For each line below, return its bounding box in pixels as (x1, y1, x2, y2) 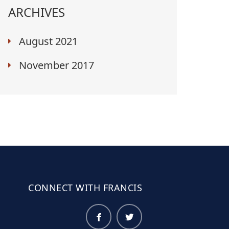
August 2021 (19, 34, 78, 48)
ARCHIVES (8, 3, 65, 20)
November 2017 (19, 58, 94, 72)
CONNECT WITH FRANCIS (28, 181, 142, 194)
